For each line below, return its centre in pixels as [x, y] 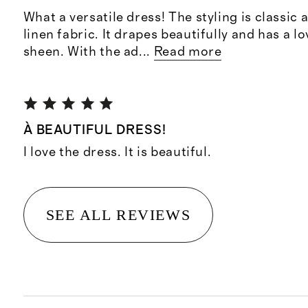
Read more [188, 52]
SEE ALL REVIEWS [118, 214]
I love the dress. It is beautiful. [117, 152]
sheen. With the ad [81, 52]
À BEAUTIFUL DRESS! [95, 131]
